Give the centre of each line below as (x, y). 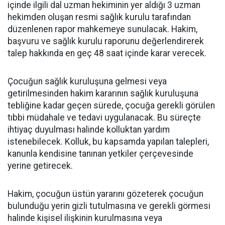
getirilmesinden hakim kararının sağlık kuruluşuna (103, 93)
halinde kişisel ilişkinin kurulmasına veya (85, 218)
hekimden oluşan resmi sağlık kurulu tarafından (99, 17)
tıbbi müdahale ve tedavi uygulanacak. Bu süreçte (104, 117)
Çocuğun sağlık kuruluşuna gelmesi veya (87, 81)
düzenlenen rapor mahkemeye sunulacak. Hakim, (102, 29)
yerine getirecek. (40, 165)
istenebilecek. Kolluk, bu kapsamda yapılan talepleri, (108, 141)
